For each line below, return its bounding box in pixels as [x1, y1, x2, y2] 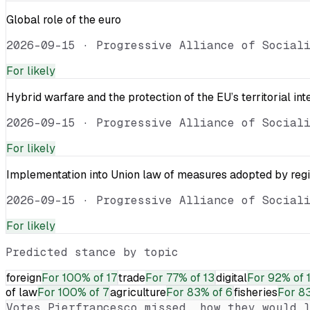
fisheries [234, 284, 277, 300]
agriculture [110, 284, 166, 300]
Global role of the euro [6, 12, 121, 27]
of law [6, 284, 37, 300]
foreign [6, 270, 42, 285]
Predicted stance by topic [6, 244, 179, 259]
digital [216, 270, 247, 285]
